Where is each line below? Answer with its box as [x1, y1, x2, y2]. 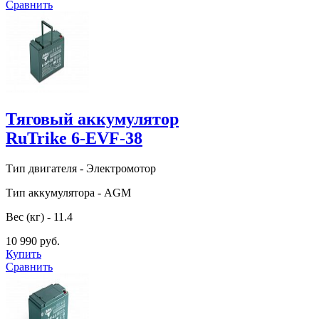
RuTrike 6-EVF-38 [6, 128, 142, 147]
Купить [6, 247, 41, 260]
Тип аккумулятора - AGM [6, 186, 131, 199]
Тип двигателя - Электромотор [6, 162, 156, 174]
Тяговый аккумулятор [6, 109, 179, 128]
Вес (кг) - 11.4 [6, 210, 73, 223]
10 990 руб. [6, 234, 60, 247]
